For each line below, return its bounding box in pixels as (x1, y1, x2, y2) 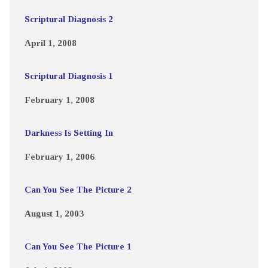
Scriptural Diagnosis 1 (24, 70, 113, 81)
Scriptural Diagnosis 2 (24, 13, 113, 24)
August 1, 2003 (24, 208, 84, 218)
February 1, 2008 (24, 94, 95, 105)
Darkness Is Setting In (24, 127, 113, 138)
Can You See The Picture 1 (24, 240, 132, 251)
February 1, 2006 (24, 151, 95, 162)
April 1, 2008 (24, 37, 77, 48)
